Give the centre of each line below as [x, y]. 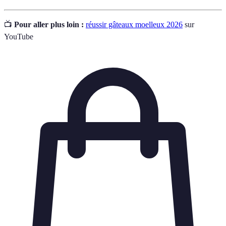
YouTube [19, 36]
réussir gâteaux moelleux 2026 [134, 24]
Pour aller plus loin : [49, 24]
